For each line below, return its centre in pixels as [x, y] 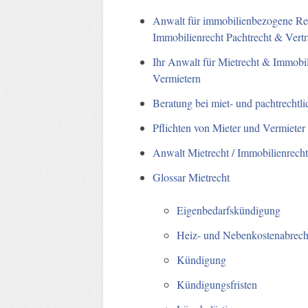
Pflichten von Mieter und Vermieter [229, 127]
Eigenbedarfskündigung [229, 210]
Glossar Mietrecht [191, 177]
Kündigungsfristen [217, 284]
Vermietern [177, 78]
